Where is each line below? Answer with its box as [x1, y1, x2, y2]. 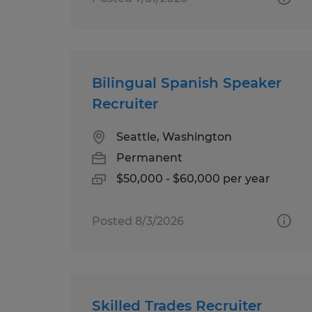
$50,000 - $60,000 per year [116, 171, 270, 185]
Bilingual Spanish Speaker [92, 74, 281, 91]
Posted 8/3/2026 [92, 214, 184, 228]
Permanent [116, 150, 182, 164]
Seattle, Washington [116, 130, 232, 143]
